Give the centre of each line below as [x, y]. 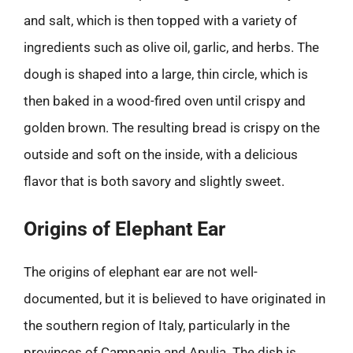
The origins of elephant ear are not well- [141, 271]
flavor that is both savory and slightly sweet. [154, 181]
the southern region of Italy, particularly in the [157, 325]
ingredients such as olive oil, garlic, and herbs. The [171, 47]
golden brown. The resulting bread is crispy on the [172, 128]
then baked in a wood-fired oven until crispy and [165, 101]
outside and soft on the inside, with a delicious [161, 154]
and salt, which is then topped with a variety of [160, 20]
